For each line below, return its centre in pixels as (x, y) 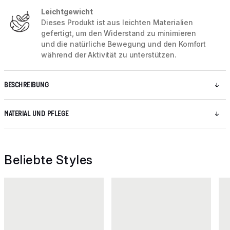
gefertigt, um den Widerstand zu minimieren (119, 33)
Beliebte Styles (49, 160)
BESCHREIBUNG (26, 85)
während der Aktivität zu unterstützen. (109, 55)
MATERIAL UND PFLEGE (36, 114)
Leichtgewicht (67, 12)
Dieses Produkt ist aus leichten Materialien (117, 23)
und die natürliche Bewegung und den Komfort (123, 44)
